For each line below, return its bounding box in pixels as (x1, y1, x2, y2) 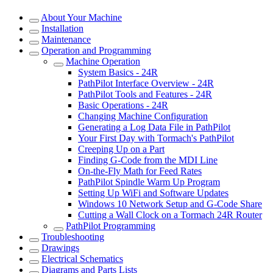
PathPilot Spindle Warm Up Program (78, 177, 220, 187)
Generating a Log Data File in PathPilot (78, 122, 230, 132)
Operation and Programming (41, 45, 151, 55)
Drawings (41, 243, 79, 253)
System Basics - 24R (78, 67, 158, 77)
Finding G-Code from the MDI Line (78, 155, 218, 165)
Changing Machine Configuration (78, 111, 208, 121)
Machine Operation (66, 56, 140, 66)
